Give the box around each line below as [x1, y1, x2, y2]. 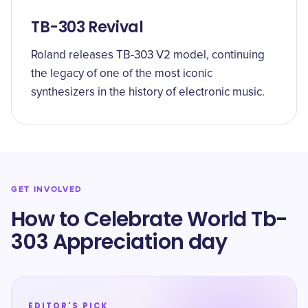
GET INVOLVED [11, 184, 83, 195]
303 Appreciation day [11, 228, 227, 256]
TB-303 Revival [31, 16, 144, 38]
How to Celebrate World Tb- [11, 205, 288, 234]
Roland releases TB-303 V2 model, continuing [31, 49, 265, 61]
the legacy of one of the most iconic [31, 68, 212, 80]
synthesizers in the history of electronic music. [31, 87, 265, 98]
